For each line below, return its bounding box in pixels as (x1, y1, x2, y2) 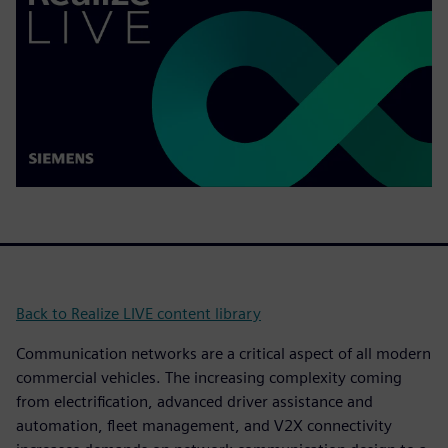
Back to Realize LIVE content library (16, 303, 261, 323)
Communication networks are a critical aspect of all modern (16, 343, 431, 363)
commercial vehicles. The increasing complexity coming (16, 367, 402, 387)
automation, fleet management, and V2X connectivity (16, 415, 392, 435)
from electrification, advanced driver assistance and (16, 391, 373, 411)
